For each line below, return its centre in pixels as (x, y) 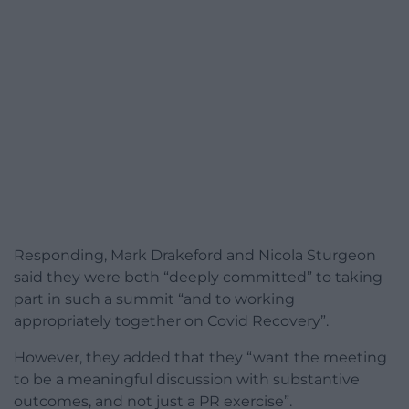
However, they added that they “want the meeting (200, 358)
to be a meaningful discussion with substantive (187, 380)
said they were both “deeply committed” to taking (198, 278)
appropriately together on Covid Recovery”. (171, 321)
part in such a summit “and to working (154, 299)
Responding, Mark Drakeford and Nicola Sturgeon (195, 256)
